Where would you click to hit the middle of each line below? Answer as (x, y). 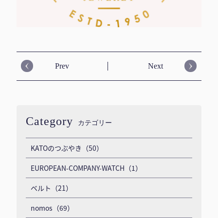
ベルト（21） (51, 188)
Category (49, 121)
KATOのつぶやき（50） (67, 148)
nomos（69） (52, 208)
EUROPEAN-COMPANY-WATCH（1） (86, 168)
